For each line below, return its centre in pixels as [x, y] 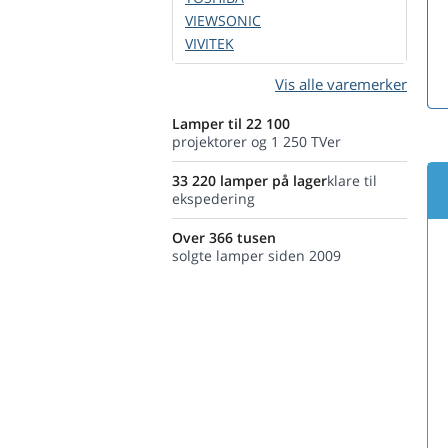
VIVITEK [209, 43]
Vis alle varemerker [341, 84]
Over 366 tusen [224, 237]
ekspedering [213, 198]
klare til [352, 180]
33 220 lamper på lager [249, 180]
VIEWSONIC [223, 20]
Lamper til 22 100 [231, 123]
